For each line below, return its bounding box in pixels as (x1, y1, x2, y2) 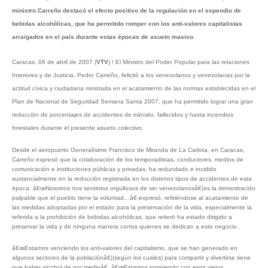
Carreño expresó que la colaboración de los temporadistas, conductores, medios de (12, 156, 243, 163)
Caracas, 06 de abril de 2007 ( (12, 59, 96, 66)
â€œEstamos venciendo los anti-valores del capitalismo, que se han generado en (12, 245, 237, 252)
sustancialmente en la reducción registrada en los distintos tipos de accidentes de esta (12, 175, 252, 182)
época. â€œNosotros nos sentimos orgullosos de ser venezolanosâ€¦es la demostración (12, 185, 255, 192)
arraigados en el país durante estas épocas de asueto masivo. (12, 33, 195, 41)
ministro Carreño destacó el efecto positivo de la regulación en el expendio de (12, 7, 241, 14)
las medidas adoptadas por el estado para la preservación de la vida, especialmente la (12, 204, 252, 211)
